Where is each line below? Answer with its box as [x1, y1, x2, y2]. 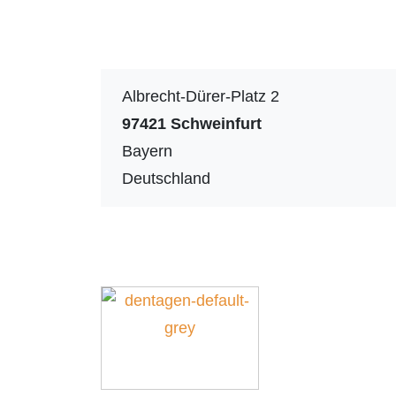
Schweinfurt [171, 114, 262, 133]
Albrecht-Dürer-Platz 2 [122, 87, 280, 105]
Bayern [122, 141, 172, 160]
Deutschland [122, 169, 210, 187]
